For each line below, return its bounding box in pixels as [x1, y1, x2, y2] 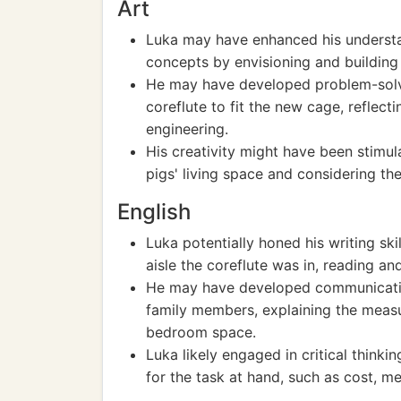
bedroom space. [146, 323, 256, 341]
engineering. [146, 120, 228, 138]
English [117, 199, 191, 225]
